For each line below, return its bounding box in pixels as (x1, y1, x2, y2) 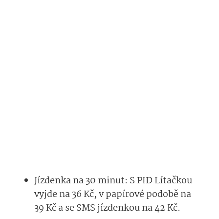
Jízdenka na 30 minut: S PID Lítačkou (34, 173, 192, 188)
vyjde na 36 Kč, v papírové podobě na (34, 187, 191, 202)
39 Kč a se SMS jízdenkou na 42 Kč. (34, 200, 180, 216)
